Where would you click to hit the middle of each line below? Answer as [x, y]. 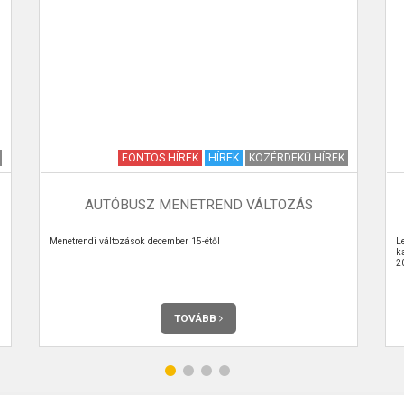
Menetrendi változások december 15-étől [134, 241]
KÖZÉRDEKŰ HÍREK [296, 157]
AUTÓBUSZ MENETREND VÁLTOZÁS [198, 204]
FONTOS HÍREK [160, 157]
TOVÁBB [197, 318]
